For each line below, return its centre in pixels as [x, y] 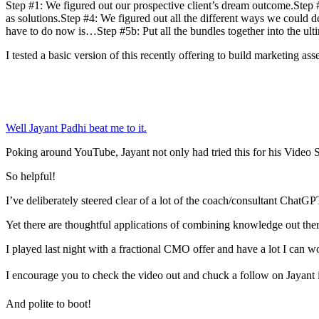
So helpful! [31, 177]
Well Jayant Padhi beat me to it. [76, 128]
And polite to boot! [48, 304]
